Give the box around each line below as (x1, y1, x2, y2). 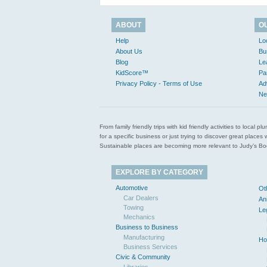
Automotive (116, 184, 148, 191)
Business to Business (116, 223, 178, 231)
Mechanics (123, 213, 155, 221)
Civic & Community (116, 253, 170, 260)
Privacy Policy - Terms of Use (116, 80, 202, 87)
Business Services (123, 243, 178, 250)
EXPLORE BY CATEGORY (116, 168, 203, 176)
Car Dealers (123, 194, 159, 201)
